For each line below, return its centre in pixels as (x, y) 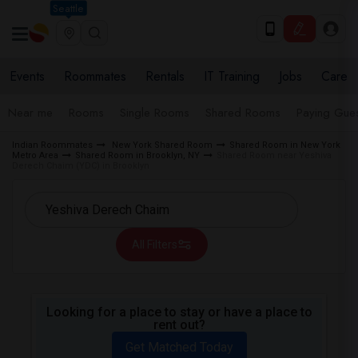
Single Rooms (155, 113)
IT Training (232, 76)
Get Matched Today (179, 347)
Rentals (165, 76)
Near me (30, 113)
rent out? (179, 325)
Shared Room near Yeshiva (274, 155)
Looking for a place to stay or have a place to (179, 312)
